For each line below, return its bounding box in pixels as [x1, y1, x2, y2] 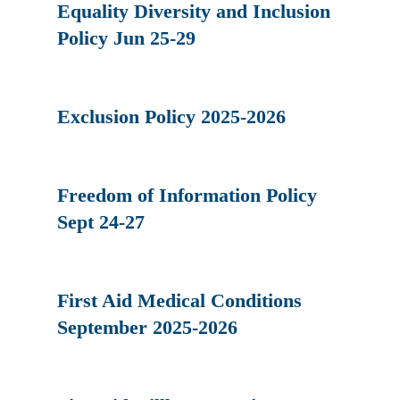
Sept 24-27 [57, 210, 146, 233]
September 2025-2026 [57, 315, 238, 338]
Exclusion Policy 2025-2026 [57, 104, 287, 128]
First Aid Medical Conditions [57, 288, 303, 312]
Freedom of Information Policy [57, 183, 318, 206]
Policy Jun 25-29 [57, 26, 196, 49]
